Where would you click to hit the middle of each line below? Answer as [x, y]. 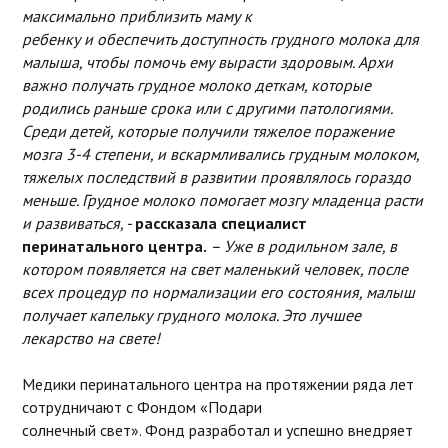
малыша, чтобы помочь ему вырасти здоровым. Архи [207, 61]
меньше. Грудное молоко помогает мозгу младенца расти [222, 199]
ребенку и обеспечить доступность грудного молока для [220, 38]
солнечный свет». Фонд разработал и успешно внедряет [217, 429]
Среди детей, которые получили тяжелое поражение [207, 130]
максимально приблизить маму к [136, 15]
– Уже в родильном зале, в [303, 245]
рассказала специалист [220, 222]
